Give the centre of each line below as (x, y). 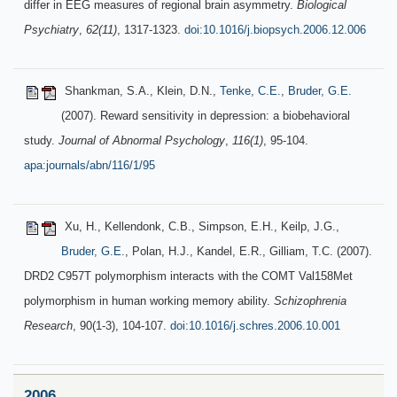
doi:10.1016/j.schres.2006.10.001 (255, 326)
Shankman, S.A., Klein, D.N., (140, 91)
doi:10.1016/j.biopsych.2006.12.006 (275, 30)
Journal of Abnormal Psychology (142, 140)
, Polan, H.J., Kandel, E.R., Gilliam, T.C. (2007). (249, 251)
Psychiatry (51, 30)
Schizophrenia (310, 301)
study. (41, 140)
